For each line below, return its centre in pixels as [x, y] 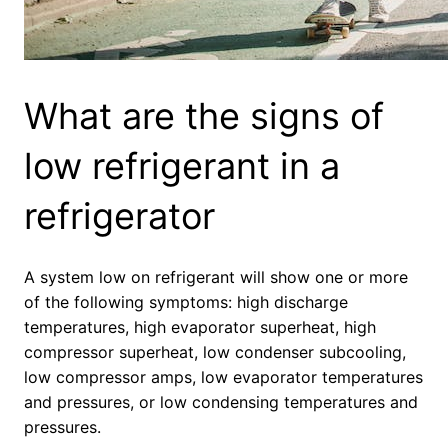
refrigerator [119, 216]
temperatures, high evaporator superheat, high [200, 327]
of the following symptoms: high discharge [186, 302]
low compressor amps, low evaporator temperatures [223, 377]
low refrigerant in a [182, 166]
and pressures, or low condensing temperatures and [221, 402]
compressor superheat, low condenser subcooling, [215, 352]
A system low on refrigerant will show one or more [216, 277]
